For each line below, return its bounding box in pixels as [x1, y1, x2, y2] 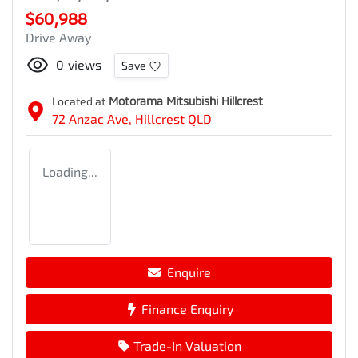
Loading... [42, 164, 97, 180]
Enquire [166, 265, 211, 280]
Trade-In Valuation [133, 338, 241, 354]
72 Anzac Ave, [52, 111, 135, 127]
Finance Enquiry [141, 301, 233, 317]
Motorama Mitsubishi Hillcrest [109, 94, 263, 109]
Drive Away [26, 30, 91, 46]
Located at [52, 94, 105, 109]
